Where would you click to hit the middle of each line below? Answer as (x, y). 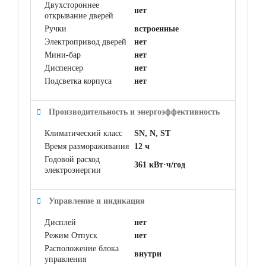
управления (65, 259)
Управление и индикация (97, 201)
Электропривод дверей (85, 42)
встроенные (156, 28)
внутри (148, 254)
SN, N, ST (152, 133)
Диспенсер (64, 68)
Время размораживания (87, 146)
